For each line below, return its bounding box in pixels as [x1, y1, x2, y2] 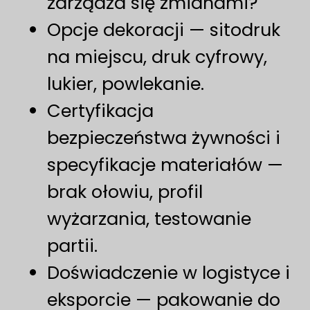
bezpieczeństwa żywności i [47, 125, 280, 151]
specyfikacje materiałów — [47, 152, 283, 178]
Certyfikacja [47, 98, 154, 124]
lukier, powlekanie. [47, 71, 204, 97]
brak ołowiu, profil [47, 179, 203, 205]
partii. [47, 233, 98, 259]
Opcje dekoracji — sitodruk [47, 17, 280, 43]
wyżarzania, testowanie [47, 206, 251, 232]
